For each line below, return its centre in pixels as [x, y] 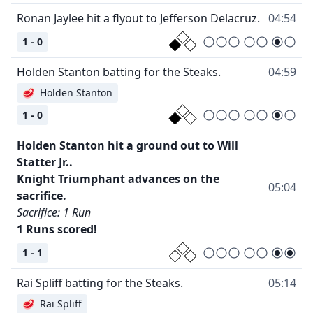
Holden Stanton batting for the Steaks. [119, 72]
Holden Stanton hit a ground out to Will [128, 146]
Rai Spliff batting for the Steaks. [100, 283]
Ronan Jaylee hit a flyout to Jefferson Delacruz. [138, 19]
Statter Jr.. [45, 162]
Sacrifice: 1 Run [54, 213]
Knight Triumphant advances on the [118, 179]
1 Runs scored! [57, 230]
